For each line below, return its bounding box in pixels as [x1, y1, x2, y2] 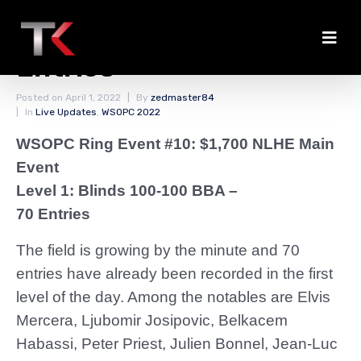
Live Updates [35, 106, 97, 118]
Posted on [16, 92, 65, 103]
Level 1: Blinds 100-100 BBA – [16, 182, 238, 199]
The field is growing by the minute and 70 [16, 242, 300, 259]
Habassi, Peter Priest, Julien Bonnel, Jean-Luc [16, 335, 338, 352]
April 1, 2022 [65, 92, 121, 103]
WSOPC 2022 [102, 106, 160, 118]
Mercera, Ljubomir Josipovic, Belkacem [16, 312, 288, 329]
